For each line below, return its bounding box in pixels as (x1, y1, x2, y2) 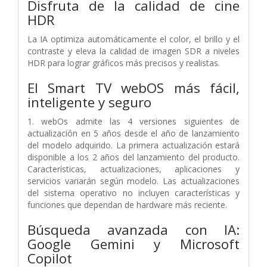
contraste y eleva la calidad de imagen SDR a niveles (27, 45, 240, 57)
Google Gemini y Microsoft (27, 234, 240, 253)
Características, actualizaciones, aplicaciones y (27, 163, 240, 175)
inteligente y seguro (27, 92, 151, 111)
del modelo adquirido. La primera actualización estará (27, 139, 240, 151)
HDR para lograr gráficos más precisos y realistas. (27, 57, 220, 69)
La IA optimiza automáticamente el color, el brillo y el (27, 33, 240, 45)
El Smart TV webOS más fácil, (27, 78, 240, 97)
